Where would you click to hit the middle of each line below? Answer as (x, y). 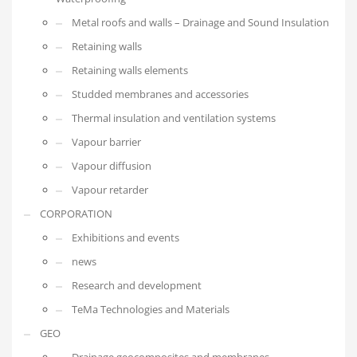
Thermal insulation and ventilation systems (174, 118)
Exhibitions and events (126, 238)
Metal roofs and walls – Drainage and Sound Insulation (200, 23)
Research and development (137, 286)
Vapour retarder (110, 190)
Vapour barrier (106, 142)
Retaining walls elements (130, 71)
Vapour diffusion (112, 166)
